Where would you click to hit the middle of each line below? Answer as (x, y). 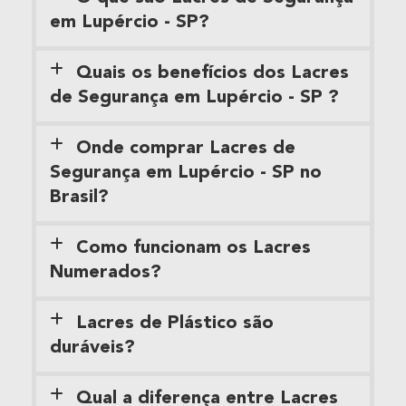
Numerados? (106, 273)
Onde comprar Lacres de (186, 149)
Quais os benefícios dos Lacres (213, 74)
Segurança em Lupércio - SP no (186, 174)
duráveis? (92, 348)
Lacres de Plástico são (175, 324)
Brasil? (79, 198)
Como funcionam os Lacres (194, 249)
